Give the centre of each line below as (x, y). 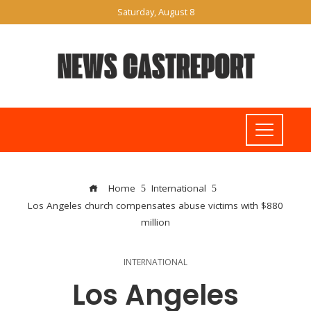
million (155, 222)
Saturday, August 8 (155, 12)
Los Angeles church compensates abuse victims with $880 (155, 205)
